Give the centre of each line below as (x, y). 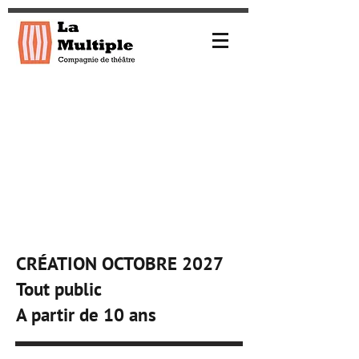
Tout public (61, 289)
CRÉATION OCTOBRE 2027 (120, 263)
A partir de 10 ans (86, 315)
